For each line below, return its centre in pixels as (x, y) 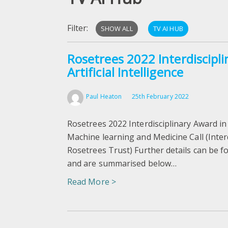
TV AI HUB (168, 28)
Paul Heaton (104, 96)
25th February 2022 (161, 96)
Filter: (79, 28)
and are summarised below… (122, 163)
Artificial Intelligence (125, 72)
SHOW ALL (117, 28)
